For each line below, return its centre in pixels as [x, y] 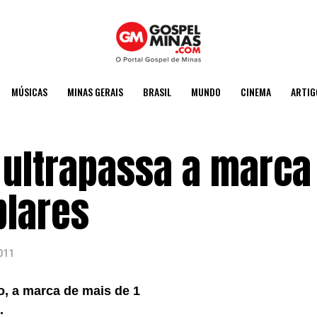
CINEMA [256, 92]
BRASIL [157, 92]
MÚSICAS [29, 92]
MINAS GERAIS [95, 92]
